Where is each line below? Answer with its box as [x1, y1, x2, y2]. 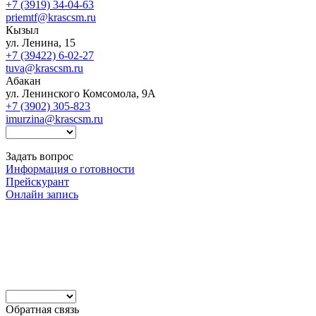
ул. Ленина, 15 [6, 36, 75, 49]
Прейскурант [6, 175, 69, 188]
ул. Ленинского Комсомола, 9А [6, 87, 156, 99]
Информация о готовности [6, 162, 135, 175]
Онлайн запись [6, 188, 78, 200]
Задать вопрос [6, 150, 73, 162]
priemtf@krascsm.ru [6, 11, 96, 23]
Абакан [6, 74, 41, 87]
